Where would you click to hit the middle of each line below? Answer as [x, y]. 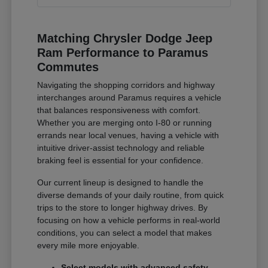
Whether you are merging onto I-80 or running [125, 122]
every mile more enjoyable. [89, 245]
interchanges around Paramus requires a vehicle [130, 97]
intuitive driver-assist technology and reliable [121, 147]
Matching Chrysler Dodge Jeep [125, 38]
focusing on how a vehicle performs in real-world [129, 220]
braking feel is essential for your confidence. [121, 160]
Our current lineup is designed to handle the [121, 182]
